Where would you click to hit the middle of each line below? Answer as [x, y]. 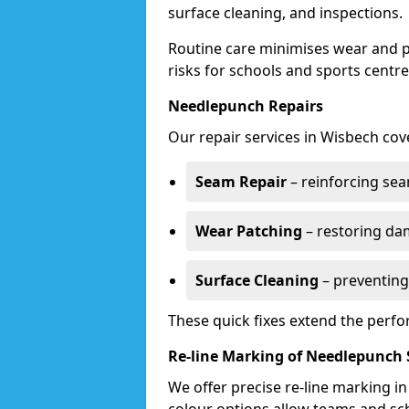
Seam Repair [241, 182]
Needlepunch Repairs [246, 106]
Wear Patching [249, 231]
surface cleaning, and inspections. [285, 13]
